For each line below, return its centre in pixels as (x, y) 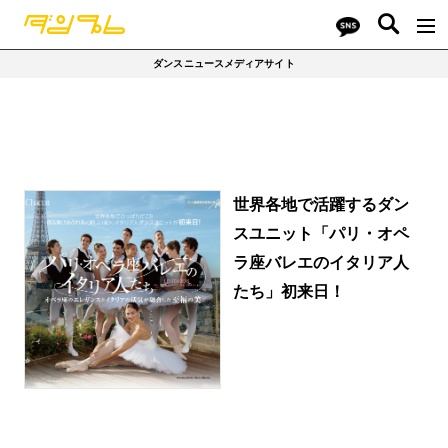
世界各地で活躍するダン (320, 203)
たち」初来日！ (288, 290)
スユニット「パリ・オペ (320, 232)
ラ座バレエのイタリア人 (320, 261)
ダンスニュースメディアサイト (224, 63)
